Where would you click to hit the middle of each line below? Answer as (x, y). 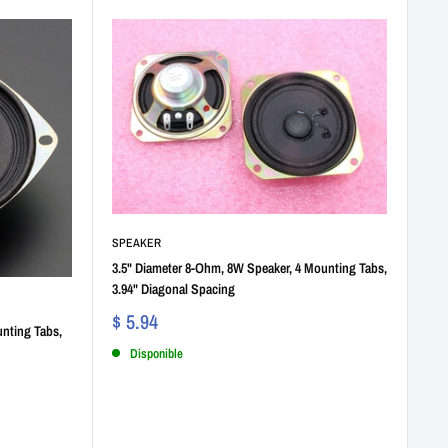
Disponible (156, 353)
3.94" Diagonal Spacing (173, 288)
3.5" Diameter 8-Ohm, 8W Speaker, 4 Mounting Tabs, (249, 267)
